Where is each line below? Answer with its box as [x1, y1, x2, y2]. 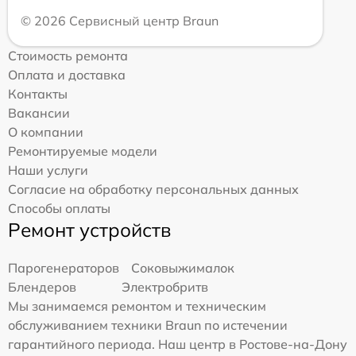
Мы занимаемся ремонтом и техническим [8, 298, 266, 315]
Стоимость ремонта [8, 48, 128, 64]
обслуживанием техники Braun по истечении [8, 317, 288, 334]
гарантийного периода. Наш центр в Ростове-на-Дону [8, 336, 347, 353]
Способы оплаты [8, 200, 110, 217]
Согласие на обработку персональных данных [8, 181, 299, 198]
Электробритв [122, 279, 209, 296]
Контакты [8, 86, 68, 103]
